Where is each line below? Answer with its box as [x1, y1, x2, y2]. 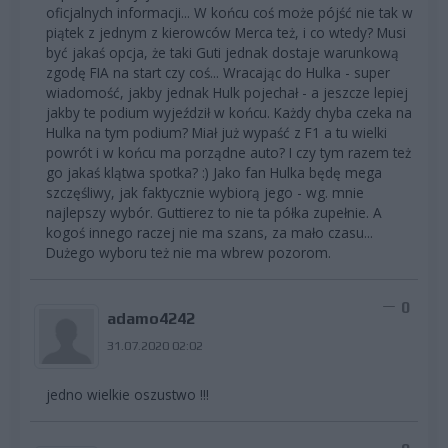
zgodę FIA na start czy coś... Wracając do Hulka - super [46, 62, 390, 82]
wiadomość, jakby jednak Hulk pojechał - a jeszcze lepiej [46, 82, 408, 102]
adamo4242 [106, 308, 195, 328]
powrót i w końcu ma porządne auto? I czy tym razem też [46, 142, 411, 162]
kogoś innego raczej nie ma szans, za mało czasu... [46, 222, 373, 242]
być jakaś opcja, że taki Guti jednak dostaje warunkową [46, 42, 399, 62]
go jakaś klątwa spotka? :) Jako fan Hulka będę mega [46, 162, 382, 182]
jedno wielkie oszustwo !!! [46, 384, 209, 404]
